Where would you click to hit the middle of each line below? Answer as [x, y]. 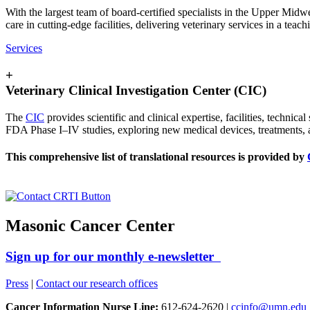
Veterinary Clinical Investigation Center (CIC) [136, 90]
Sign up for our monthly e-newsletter [113, 256]
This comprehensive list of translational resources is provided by [156, 156]
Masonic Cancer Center [90, 226]
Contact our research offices [97, 283]
